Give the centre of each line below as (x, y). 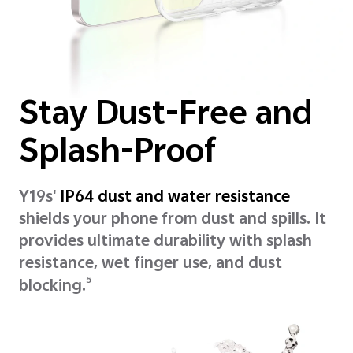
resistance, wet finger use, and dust (150, 265)
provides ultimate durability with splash (165, 243)
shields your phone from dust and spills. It (173, 221)
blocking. (52, 288)
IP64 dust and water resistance (175, 199)
